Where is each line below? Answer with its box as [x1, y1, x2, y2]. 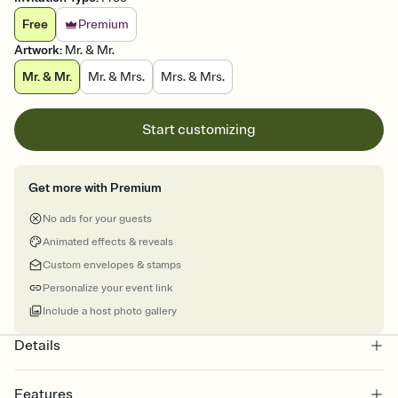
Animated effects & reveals [43, 235, 173, 250]
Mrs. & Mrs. [161, 69, 225, 85]
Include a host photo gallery [43, 305, 177, 319]
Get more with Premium [28, 180, 162, 196]
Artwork [14, 43, 60, 59]
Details [14, 337, 60, 355]
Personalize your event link [43, 282, 172, 296]
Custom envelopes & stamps [43, 259, 181, 273]
